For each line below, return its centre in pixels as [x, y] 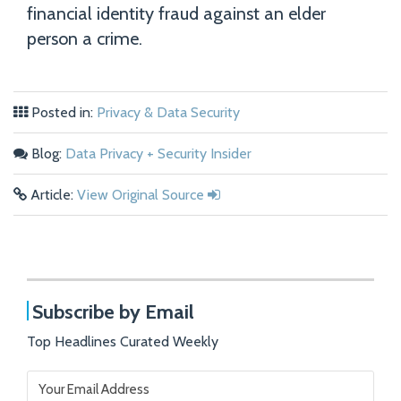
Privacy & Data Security [168, 113]
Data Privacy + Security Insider [158, 154]
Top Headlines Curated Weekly [123, 342]
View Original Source [141, 195]
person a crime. [85, 39]
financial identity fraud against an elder [176, 14]
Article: [52, 195]
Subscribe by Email [114, 312]
